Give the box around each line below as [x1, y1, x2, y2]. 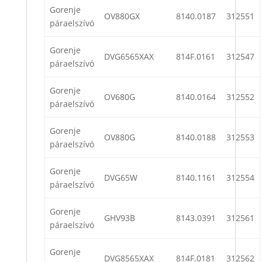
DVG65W [104, 172, 137, 184]
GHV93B [104, 212, 135, 224]
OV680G [104, 91, 135, 103]
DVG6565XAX [104, 51, 154, 63]
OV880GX [104, 11, 140, 22]
